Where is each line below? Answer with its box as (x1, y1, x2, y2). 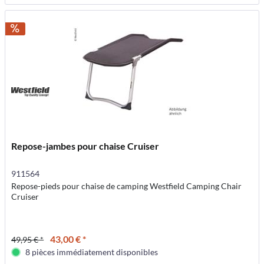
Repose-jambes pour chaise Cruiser (11, 140, 160, 151)
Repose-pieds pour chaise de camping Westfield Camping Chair (11, 180, 242, 191)
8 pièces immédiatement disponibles (25, 246, 159, 257)
